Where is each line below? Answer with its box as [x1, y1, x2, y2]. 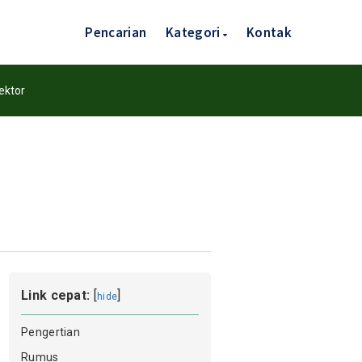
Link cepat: [21, 288, 90, 303]
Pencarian [85, 23, 147, 41]
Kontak [246, 23, 292, 41]
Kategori [166, 23, 223, 41]
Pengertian [21, 326, 80, 339]
